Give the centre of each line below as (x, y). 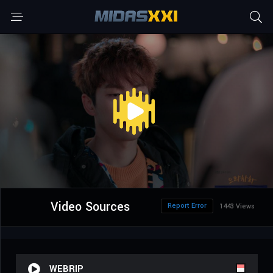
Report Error (187, 206)
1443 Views (237, 207)
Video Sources (90, 207)
